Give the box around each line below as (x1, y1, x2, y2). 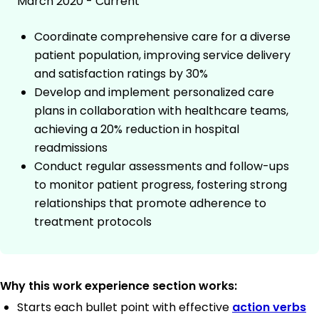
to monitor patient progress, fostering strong (34, 177, 287, 194)
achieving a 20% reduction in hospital (34, 121, 239, 138)
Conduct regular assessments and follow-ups (34, 158, 289, 175)
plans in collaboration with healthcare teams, (34, 103, 288, 120)
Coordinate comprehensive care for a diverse (34, 28, 291, 46)
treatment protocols (34, 214, 152, 231)
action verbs (232, 299, 306, 316)
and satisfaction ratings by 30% (34, 66, 208, 83)
